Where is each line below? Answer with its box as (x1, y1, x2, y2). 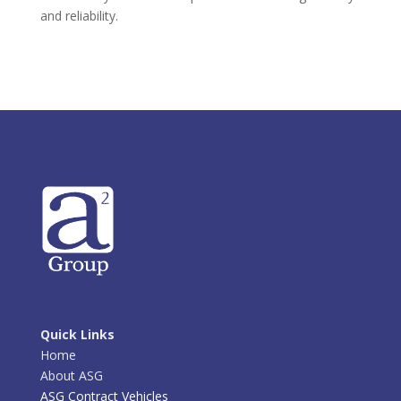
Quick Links (39, 325, 115, 343)
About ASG (39, 366, 103, 384)
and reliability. (39, 6, 118, 24)
